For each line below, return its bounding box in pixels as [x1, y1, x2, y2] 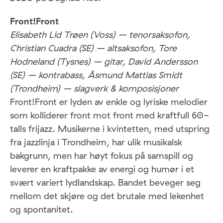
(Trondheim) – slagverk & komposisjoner [10, 83, 179, 95]
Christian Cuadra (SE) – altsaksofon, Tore [10, 42, 177, 54]
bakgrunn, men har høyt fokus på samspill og [10, 150, 193, 162]
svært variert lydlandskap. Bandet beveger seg [10, 177, 201, 189]
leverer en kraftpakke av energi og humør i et [10, 163, 194, 175]
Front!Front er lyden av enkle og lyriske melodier [10, 96, 208, 108]
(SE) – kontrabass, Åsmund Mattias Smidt [10, 69, 182, 81]
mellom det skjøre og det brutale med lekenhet [10, 190, 204, 202]
